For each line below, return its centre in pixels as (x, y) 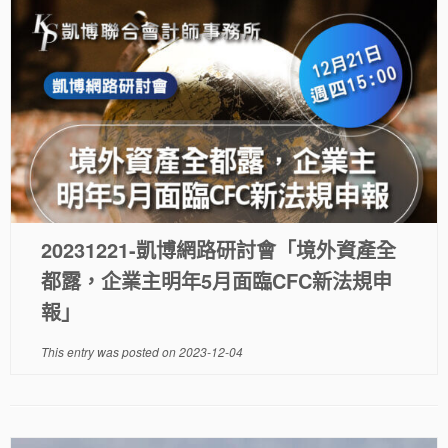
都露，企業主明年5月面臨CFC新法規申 (216, 280)
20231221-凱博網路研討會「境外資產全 (218, 249)
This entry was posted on (109, 351)
